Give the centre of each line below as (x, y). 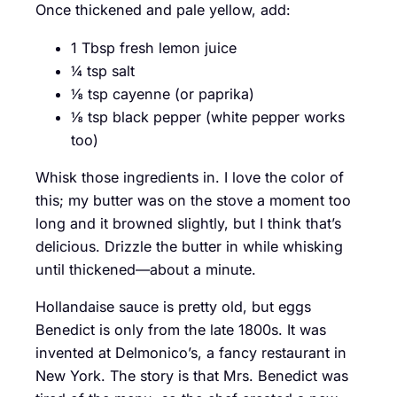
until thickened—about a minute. (146, 269)
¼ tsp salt (103, 70)
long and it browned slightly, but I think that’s (188, 223)
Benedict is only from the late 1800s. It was (181, 330)
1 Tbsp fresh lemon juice (154, 47)
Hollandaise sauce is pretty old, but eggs (173, 307)
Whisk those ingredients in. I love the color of (190, 177)
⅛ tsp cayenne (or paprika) (163, 93)
